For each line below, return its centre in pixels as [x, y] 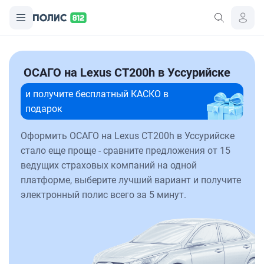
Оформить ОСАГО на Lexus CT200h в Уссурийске [128, 136]
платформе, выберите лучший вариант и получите [131, 180]
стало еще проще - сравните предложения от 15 [126, 151]
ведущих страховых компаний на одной [109, 165]
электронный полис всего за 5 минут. [103, 195]
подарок [44, 109]
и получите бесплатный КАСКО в [97, 94]
